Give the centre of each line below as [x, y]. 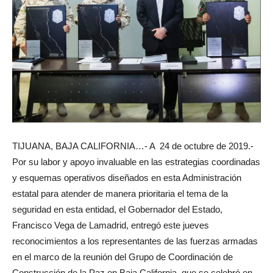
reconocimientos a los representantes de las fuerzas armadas [135, 241]
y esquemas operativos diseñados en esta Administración [127, 177]
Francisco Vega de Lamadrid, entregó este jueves [111, 225]
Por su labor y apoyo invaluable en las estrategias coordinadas [136, 161]
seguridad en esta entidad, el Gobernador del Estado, [117, 209]
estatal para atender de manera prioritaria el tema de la [120, 193]
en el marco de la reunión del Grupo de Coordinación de [122, 257]
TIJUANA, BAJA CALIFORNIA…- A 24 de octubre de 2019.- [133, 146]
